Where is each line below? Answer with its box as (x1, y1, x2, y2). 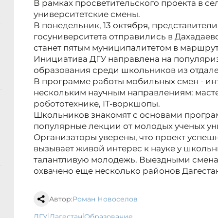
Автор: (49, 195, 73, 204)
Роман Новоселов (73, 195, 138, 204)
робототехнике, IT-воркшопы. (34, 99, 160, 109)
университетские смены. (34, 9, 140, 19)
